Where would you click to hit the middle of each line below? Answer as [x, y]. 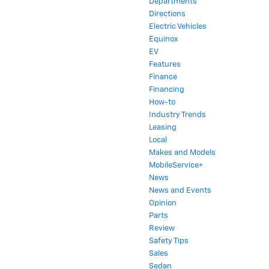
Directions [167, 8]
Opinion [163, 197]
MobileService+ [176, 159]
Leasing [163, 121]
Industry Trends [177, 109]
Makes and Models [182, 147]
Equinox [164, 33]
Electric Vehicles [178, 20]
